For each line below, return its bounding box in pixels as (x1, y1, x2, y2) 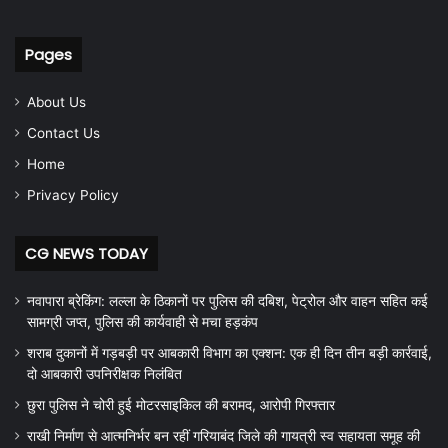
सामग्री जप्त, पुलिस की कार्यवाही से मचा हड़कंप (27, 313, 258, 330)
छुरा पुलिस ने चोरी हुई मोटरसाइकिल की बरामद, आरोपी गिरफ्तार (27, 396, 335, 413)
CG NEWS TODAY (25, 242, 148, 264)
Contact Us (27, 124, 100, 141)
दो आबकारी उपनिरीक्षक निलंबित (27, 365, 182, 382)
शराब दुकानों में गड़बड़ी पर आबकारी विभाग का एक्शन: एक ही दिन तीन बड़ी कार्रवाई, (27, 344, 432, 361)
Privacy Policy (27, 186, 119, 203)
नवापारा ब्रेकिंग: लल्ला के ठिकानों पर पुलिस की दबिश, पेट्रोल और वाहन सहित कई (27, 292, 428, 309)
